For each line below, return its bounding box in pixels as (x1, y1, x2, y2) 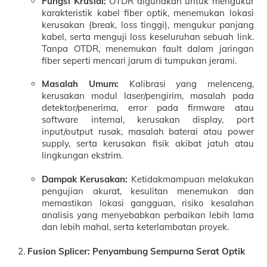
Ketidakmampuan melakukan (128, 173, 254, 185)
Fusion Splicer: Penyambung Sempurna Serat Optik (27, 245, 246, 257)
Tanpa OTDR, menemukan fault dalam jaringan (42, 42, 254, 54)
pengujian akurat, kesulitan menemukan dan (42, 185, 254, 197)
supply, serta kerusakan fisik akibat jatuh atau (42, 138, 254, 150)
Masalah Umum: (42, 78, 119, 90)
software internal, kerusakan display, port (42, 114, 254, 126)
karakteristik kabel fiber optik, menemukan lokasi (42, 7, 254, 18)
